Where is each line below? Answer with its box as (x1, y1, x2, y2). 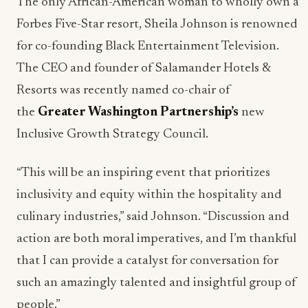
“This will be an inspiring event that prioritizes (16, 166, 270, 179)
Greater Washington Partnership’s (38, 106, 239, 119)
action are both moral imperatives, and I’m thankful (16, 232, 296, 245)
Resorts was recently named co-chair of (16, 84, 230, 97)
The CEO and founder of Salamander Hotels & (16, 62, 270, 75)
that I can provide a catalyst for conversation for (16, 254, 278, 267)
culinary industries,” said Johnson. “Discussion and (16, 210, 289, 223)
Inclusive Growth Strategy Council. (16, 128, 208, 141)
